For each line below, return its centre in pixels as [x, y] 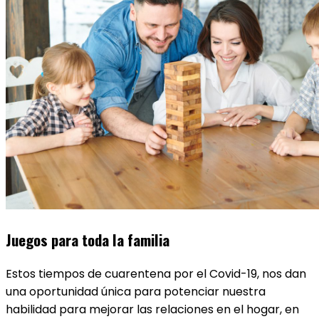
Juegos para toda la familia [88, 240]
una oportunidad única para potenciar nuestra [136, 292]
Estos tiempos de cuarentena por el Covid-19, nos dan [156, 274]
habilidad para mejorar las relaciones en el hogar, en [152, 309]
